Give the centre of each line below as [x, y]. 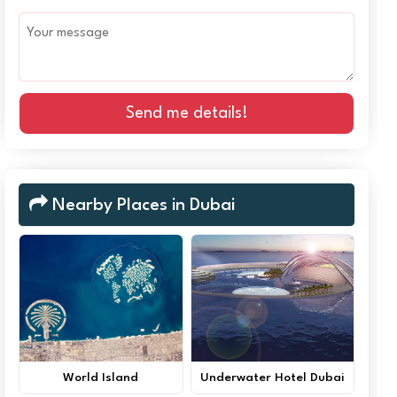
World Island [101, 378]
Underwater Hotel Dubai [272, 378]
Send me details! [187, 113]
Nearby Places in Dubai [142, 206]
